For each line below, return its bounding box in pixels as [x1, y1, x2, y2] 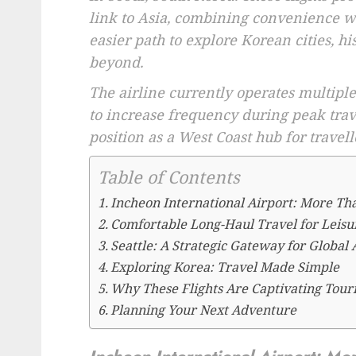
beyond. [89, 52, 143, 72]
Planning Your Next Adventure [110, 301, 297, 319]
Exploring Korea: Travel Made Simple [110, 258, 340, 276]
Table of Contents [98, 165, 240, 189]
